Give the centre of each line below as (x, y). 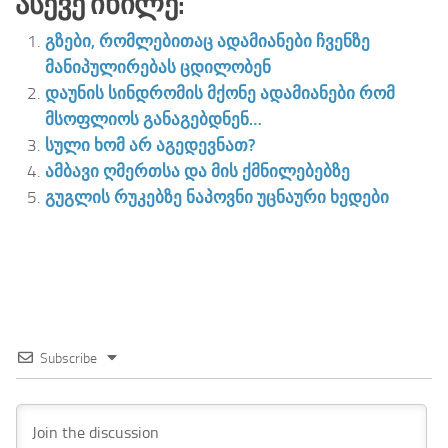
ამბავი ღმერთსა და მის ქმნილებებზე (197, 170)
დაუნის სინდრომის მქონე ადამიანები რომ (220, 92)
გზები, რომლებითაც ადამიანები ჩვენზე (207, 40)
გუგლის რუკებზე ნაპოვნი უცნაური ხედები (217, 196)
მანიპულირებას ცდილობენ (158, 66)
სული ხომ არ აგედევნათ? (150, 144)
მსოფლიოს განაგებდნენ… (153, 118)
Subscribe (68, 358)
